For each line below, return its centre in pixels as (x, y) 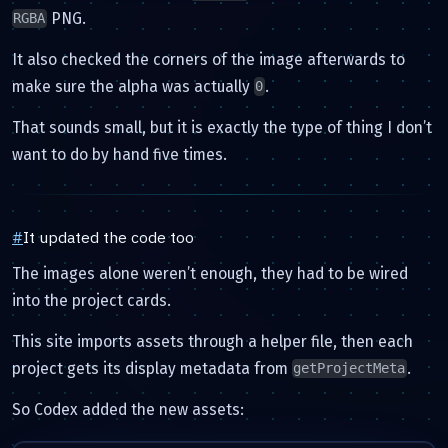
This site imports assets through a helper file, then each (212, 341)
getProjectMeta (349, 368)
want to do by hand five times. (119, 154)
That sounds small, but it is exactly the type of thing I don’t (222, 127)
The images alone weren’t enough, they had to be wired (210, 273)
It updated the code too (108, 236)
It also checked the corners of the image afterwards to (208, 59)
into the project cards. (91, 300)
